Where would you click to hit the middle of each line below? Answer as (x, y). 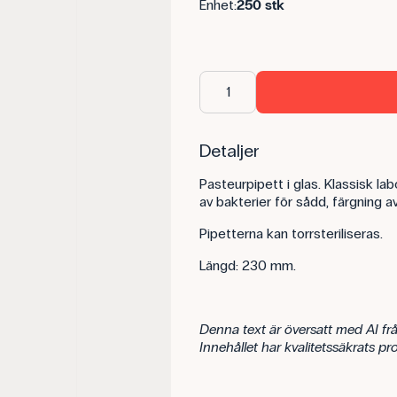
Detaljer (230, 150)
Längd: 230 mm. (248, 265)
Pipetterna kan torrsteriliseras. (291, 233)
